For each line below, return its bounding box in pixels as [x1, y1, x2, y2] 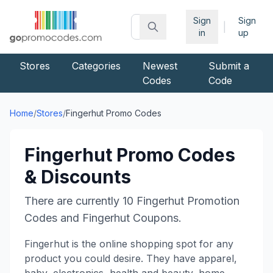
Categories [72, 60, 121, 72]
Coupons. [130, 211, 182, 224]
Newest [143, 60, 177, 72]
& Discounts [24, 166, 131, 188]
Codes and [24, 211, 82, 224]
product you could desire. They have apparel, [24, 252, 237, 264]
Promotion [184, 194, 239, 207]
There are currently [24, 194, 122, 207]
